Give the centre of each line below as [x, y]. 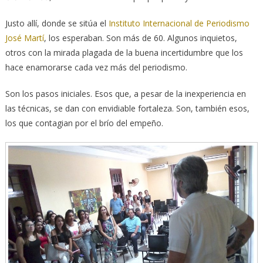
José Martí [24, 38]
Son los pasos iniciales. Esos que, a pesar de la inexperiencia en [125, 94]
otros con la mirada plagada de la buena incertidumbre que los [124, 53]
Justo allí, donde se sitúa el [57, 23]
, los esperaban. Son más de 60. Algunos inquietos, [140, 38]
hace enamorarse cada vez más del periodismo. [96, 68]
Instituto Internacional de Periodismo [179, 23]
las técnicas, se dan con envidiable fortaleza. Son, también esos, [127, 109]
